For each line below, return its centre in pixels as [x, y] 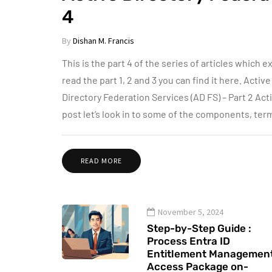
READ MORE [101, 161]
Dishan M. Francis [104, 41]
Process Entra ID [189, 241]
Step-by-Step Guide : [199, 228]
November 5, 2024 [191, 212]
